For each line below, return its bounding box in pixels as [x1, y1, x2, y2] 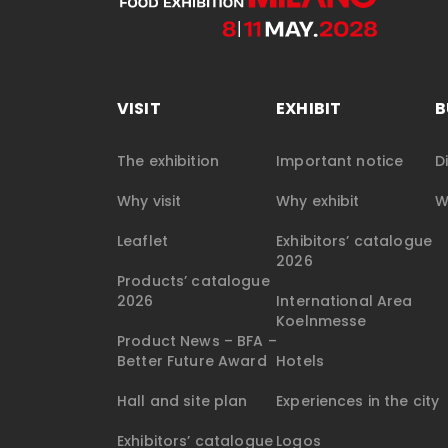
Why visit [117, 191, 182, 212]
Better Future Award [117, 351, 267, 372]
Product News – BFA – [117, 331, 277, 352]
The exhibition [117, 151, 219, 172]
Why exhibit [276, 191, 360, 212]
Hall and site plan [117, 391, 248, 412]
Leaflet [117, 231, 168, 252]
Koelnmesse [276, 311, 367, 332]
